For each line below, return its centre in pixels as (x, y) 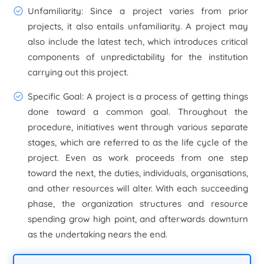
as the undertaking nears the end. (98, 234)
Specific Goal (55, 96)
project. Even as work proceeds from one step (138, 158)
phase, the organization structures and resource (138, 204)
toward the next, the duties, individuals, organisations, (138, 173)
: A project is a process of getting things (165, 96)
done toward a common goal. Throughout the (138, 112)
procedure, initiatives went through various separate (138, 127)
